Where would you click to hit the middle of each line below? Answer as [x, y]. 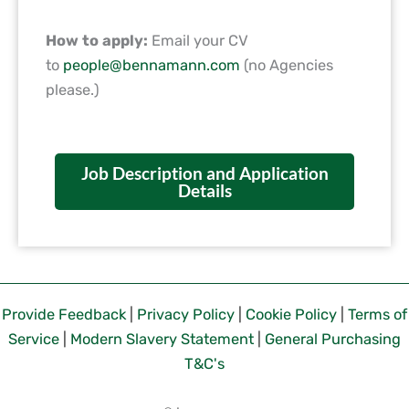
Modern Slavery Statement [162, 339]
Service [34, 339]
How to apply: [97, 40]
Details [204, 190]
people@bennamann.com [152, 65]
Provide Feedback [64, 314]
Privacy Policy [188, 314]
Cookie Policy [291, 314]
